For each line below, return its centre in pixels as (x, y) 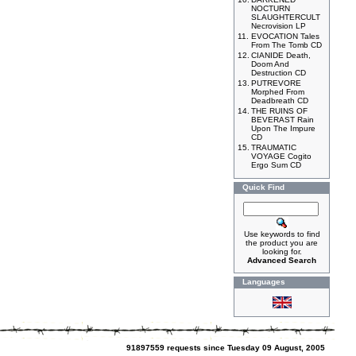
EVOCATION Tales (285, 36)
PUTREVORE (276, 83)
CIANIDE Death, (281, 55)
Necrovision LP (279, 26)
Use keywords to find (282, 234)
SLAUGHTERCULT (286, 17)
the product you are (282, 243)
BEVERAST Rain (282, 120)
